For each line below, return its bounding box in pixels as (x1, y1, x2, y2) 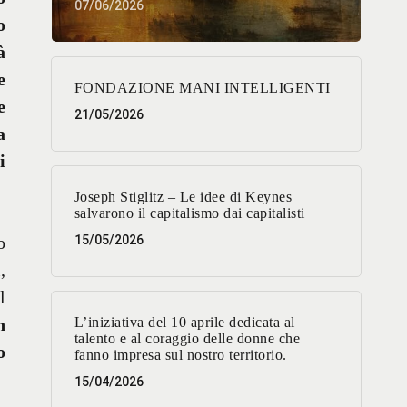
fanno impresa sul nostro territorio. (74, 347, 287, 363)
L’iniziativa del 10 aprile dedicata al (74, 314, 295, 331)
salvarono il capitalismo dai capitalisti (74, 205, 305, 222)
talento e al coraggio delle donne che (74, 331, 301, 347)
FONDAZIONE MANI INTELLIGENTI (74, 80, 331, 96)
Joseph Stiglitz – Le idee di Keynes (74, 189, 293, 205)
